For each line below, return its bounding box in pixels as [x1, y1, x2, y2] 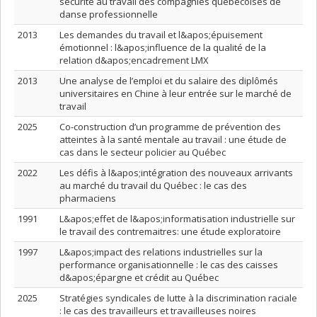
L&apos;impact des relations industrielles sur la [59, 246, 263, 258]
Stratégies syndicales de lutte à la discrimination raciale [59, 292, 297, 304]
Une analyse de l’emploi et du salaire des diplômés [59, 74, 278, 87]
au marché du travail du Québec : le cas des [59, 179, 247, 192]
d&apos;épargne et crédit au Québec [59, 271, 219, 284]
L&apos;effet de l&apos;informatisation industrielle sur [59, 212, 295, 225]
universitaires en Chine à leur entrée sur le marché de [59, 87, 292, 100]
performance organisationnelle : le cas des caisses [59, 258, 278, 271]
